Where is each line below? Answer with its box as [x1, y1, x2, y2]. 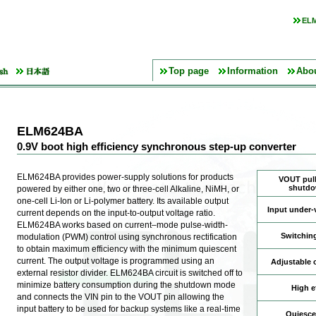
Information [227, 66, 278, 76]
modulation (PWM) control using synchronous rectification [17, 232, 237, 243]
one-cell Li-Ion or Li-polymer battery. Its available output [17, 196, 229, 207]
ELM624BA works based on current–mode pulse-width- [17, 220, 228, 231]
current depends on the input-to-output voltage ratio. [17, 208, 215, 219]
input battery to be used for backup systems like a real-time [17, 304, 241, 315]
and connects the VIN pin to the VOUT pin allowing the [17, 292, 224, 303]
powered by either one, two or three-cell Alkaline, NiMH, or [17, 184, 239, 195]
